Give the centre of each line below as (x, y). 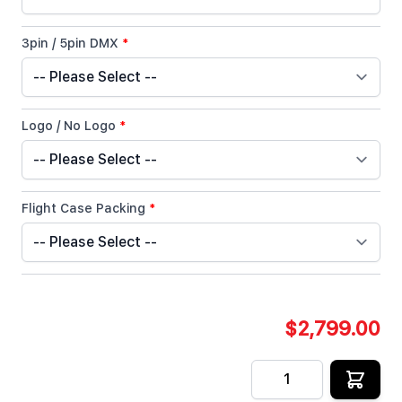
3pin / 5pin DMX (70, 43)
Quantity (278, 368)
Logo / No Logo (69, 126)
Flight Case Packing (83, 208)
